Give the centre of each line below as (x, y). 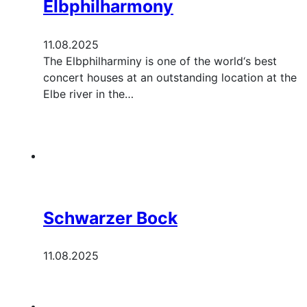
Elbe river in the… (88, 94)
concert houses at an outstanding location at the (170, 77)
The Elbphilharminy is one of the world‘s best (160, 61)
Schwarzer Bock (110, 218)
